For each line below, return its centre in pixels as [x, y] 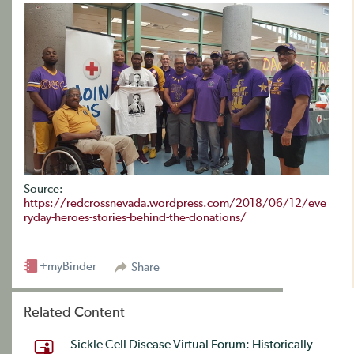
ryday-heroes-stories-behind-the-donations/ [135, 217]
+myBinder [68, 266]
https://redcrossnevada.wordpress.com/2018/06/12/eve [175, 203]
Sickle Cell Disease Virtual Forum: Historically [192, 345]
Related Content [74, 313]
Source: [43, 189]
